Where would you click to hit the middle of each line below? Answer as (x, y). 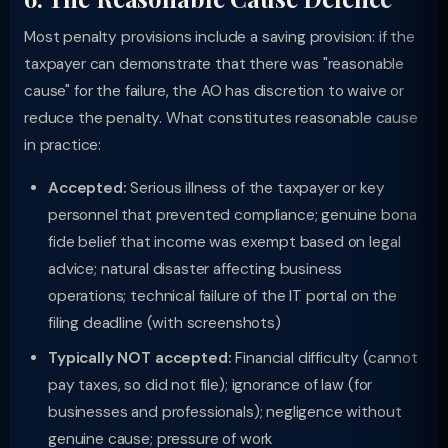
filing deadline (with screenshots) (164, 323)
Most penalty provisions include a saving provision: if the (220, 37)
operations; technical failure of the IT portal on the (222, 296)
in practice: (63, 145)
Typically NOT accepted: (140, 358)
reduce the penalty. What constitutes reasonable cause (221, 118)
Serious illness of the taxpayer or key (255, 188)
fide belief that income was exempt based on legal (224, 242)
